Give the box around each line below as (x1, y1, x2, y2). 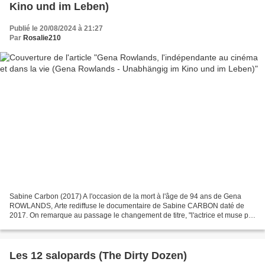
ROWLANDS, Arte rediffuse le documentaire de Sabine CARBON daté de (9, 201, 244, 210)
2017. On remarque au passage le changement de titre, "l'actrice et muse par (9, 211, 255, 219)
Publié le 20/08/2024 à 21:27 (9, 24, 103, 33)
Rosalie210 (23, 34, 61, 43)
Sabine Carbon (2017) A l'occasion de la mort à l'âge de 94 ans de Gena (9, 192, 241, 201)
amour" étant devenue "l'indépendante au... (9, 220, 148, 229)
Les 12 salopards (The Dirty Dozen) (9, 249, 187, 261)
